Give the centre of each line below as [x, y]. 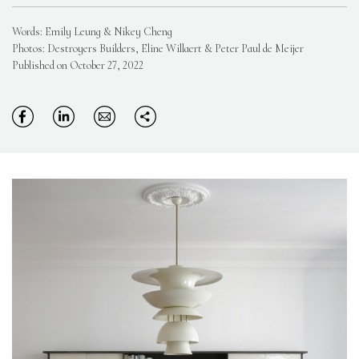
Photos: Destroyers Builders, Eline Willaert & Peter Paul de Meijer [158, 48]
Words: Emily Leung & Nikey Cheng [92, 31]
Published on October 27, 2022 [78, 65]
